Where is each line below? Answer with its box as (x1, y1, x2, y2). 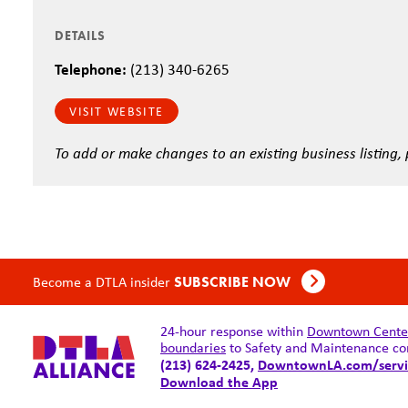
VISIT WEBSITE (69, 103, 164, 119)
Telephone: (55, 58, 127, 79)
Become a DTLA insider (33, 272, 170, 291)
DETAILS (55, 27, 106, 44)
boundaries (160, 338, 226, 357)
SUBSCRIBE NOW (174, 272, 294, 291)
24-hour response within (160, 321, 307, 341)
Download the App (160, 372, 278, 392)
